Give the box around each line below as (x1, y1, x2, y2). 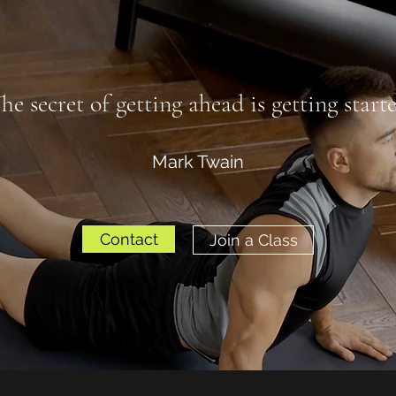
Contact (99, 230, 158, 248)
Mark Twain (152, 151, 244, 172)
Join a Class (209, 231, 298, 249)
